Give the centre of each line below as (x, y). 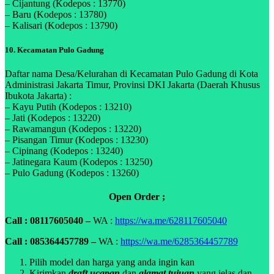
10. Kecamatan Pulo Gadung (54, 50)
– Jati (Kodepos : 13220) (53, 117)
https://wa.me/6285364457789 (179, 242)
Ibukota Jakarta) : (38, 95)
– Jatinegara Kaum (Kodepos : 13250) (79, 161)
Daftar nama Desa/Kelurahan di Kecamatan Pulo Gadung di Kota (131, 73)
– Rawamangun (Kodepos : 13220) (73, 128)
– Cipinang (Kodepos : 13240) (64, 150)
